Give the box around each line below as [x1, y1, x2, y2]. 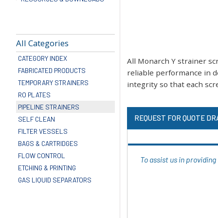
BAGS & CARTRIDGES [18, 139, 78, 148]
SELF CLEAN [18, 115, 55, 124]
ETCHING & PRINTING [18, 163, 76, 172]
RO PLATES [18, 91, 51, 99]
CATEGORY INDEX [18, 54, 67, 63]
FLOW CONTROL [18, 151, 65, 160]
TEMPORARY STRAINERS [18, 78, 89, 87]
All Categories [16, 37, 69, 49]
